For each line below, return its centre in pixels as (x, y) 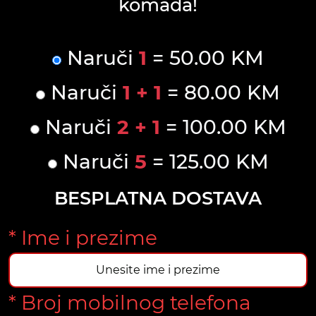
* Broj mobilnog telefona (130, 302)
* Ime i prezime (83, 237)
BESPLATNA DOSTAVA (158, 197)
